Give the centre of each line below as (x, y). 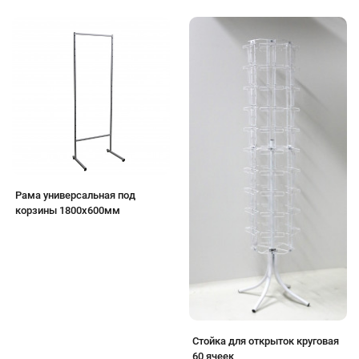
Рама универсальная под (75, 195)
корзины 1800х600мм (68, 210)
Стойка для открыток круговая (266, 341)
